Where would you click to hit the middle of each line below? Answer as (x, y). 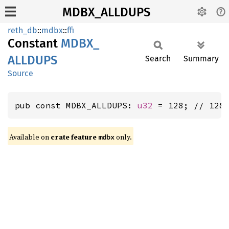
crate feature (74, 137)
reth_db (22, 30)
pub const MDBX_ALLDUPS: (76, 105)
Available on (30, 137)
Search (158, 59)
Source (20, 73)
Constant (34, 43)
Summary (201, 59)
